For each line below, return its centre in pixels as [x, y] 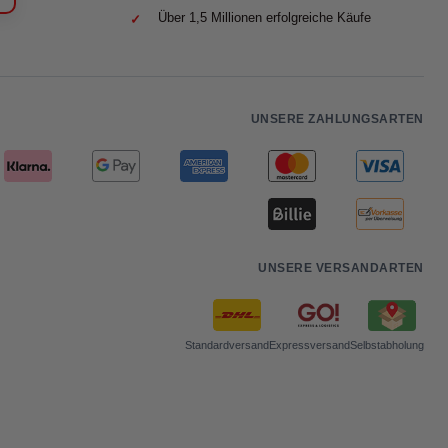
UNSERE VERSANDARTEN [341, 267]
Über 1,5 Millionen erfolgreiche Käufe [264, 17]
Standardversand [226, 344]
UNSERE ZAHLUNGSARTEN [337, 118]
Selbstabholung [386, 344]
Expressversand [309, 344]
